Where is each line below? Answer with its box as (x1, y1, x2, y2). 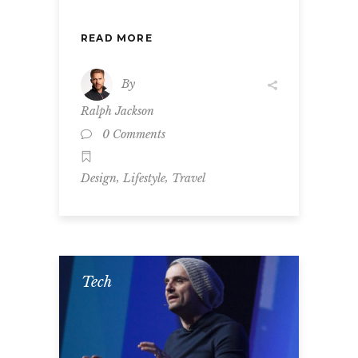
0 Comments (102, 126, 165, 141)
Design (81, 171, 117, 185)
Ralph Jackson (81, 104, 154, 119)
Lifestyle (123, 171, 165, 185)
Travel (172, 171, 205, 185)
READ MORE (81, 31, 153, 44)
